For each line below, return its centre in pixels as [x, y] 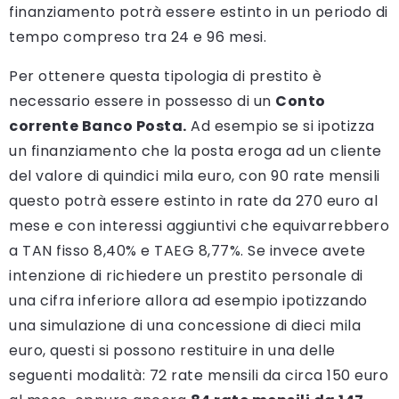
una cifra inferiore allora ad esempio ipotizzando [188, 301]
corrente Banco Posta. [98, 126]
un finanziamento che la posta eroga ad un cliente [195, 151]
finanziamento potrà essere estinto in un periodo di [199, 12]
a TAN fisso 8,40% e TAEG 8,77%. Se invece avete [187, 251]
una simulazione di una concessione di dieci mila [185, 326]
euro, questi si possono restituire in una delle [172, 351]
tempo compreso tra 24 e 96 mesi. [138, 37]
